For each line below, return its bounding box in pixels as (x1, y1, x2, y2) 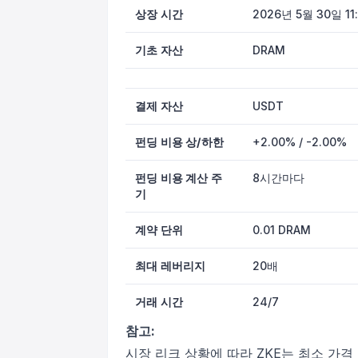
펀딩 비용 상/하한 (135, 135, 224, 149)
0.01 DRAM (253, 223, 311, 237)
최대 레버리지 (135, 259, 206, 272)
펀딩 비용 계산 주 (135, 171, 222, 185)
